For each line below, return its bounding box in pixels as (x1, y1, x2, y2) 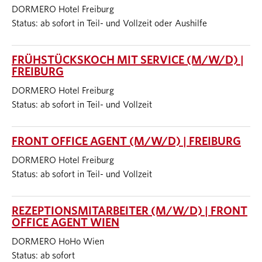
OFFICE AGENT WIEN (12, 217, 119, 229)
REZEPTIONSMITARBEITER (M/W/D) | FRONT (12, 205, 247, 217)
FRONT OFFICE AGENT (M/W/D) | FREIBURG (12, 136, 241, 147)
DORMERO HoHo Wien (12, 237, 104, 246)
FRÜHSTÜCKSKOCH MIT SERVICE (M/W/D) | (12, 54, 244, 66)
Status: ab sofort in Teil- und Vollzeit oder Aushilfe (12, 19, 207, 28)
